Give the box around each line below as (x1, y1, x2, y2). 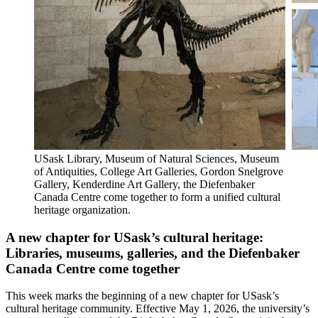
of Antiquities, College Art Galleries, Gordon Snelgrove (34, 165, 283, 177)
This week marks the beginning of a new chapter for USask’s (6, 290, 279, 302)
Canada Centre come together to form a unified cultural (34, 191, 280, 203)
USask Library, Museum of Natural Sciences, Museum (34, 153, 279, 165)
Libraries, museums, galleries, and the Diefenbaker (6, 245, 300, 261)
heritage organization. (34, 204, 131, 216)
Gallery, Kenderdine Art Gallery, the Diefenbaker (34, 178, 255, 190)
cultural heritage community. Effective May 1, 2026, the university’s (6, 302, 309, 315)
